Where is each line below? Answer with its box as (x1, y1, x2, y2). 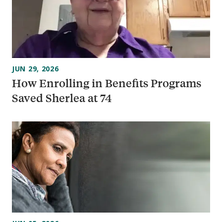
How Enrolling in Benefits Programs (12, 76, 201, 91)
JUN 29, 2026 (12, 64, 59, 74)
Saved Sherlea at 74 (12, 91, 112, 106)
